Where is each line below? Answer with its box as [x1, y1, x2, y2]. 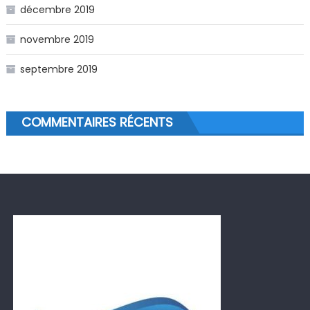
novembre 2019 [19, 32, 94, 46]
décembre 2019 [19, 2, 95, 17]
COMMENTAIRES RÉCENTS [21, 113, 173, 131]
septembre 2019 [19, 62, 98, 76]
